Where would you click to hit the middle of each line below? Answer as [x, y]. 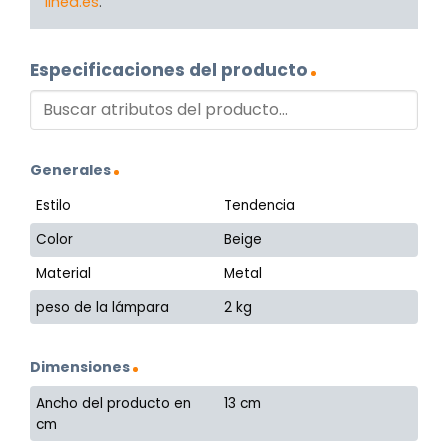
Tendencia [260, 206]
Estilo [54, 206]
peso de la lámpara [103, 307]
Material [64, 273]
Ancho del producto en [114, 403]
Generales [70, 169]
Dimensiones [80, 367]
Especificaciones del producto [169, 70]
